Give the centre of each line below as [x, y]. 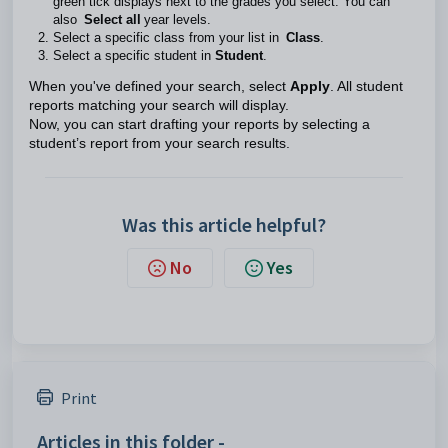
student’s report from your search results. [163, 143]
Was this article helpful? [224, 224]
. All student [366, 86]
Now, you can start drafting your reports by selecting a [199, 124]
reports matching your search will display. [162, 105]
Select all [114, 19]
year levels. [177, 19]
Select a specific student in [134, 55]
